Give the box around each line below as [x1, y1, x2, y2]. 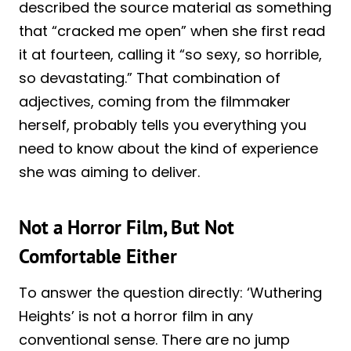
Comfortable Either [19, 244, 177, 270]
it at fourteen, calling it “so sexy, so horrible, [19, 44, 322, 64]
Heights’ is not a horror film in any [19, 306, 253, 326]
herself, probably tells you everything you [19, 114, 306, 135]
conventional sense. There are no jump [19, 329, 290, 349]
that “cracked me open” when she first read [19, 20, 325, 41]
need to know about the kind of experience [19, 138, 318, 158]
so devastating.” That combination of [19, 67, 280, 88]
